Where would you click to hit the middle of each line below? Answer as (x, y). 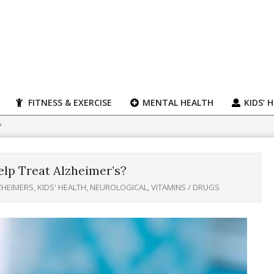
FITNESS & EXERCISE (69, 102)
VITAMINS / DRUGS (185, 187)
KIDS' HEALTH (61, 187)
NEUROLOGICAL (118, 187)
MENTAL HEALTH (177, 102)
